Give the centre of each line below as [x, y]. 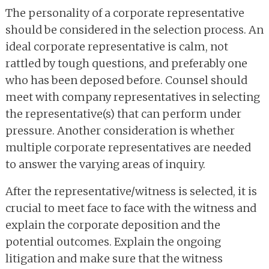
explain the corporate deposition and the [113, 225]
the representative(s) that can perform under [123, 114]
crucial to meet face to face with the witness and [131, 208]
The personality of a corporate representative [125, 13]
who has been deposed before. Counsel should [126, 80]
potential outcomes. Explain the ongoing [113, 242]
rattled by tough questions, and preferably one [126, 64]
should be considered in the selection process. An [134, 30]
